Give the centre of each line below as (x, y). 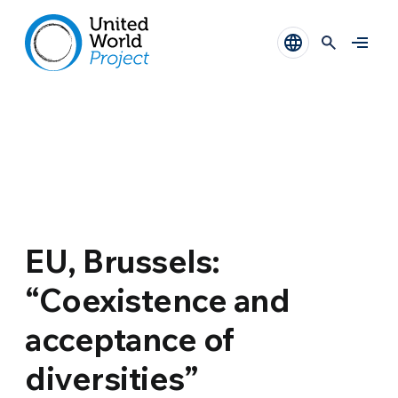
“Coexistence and (158, 300)
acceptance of (130, 339)
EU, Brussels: (123, 261)
